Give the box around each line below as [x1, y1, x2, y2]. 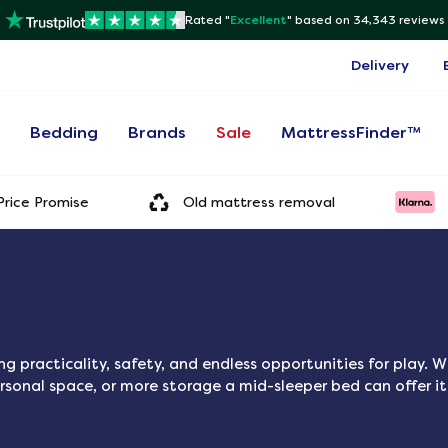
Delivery [351, 57, 409, 73]
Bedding [30, 123, 99, 142]
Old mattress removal [183, 193, 335, 210]
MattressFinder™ [281, 123, 422, 142]
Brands [128, 123, 187, 142]
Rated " [184, 13, 230, 27]
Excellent [229, 13, 287, 27]
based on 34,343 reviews [294, 13, 444, 27]
